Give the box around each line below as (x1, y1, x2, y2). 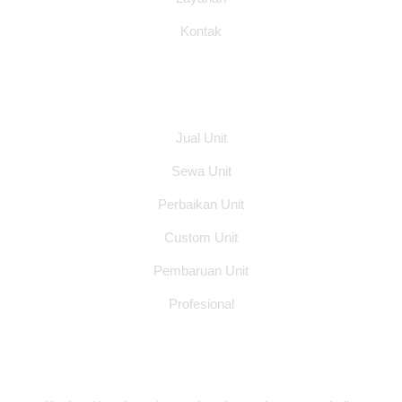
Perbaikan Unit (158, 197, 244, 213)
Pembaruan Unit (153, 263, 249, 279)
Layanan (170, 87, 232, 106)
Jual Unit (175, 130, 227, 146)
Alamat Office (152, 360, 250, 379)
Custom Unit (164, 230, 238, 246)
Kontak (180, 23, 222, 39)
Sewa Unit (170, 163, 232, 179)
